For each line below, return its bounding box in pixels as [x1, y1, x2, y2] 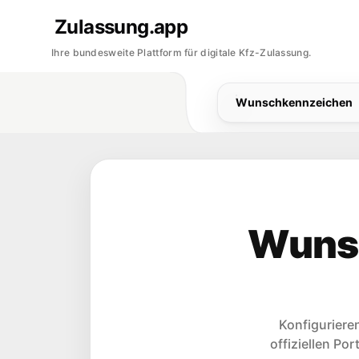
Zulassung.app [54, 15, 188, 38]
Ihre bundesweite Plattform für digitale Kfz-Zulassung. [51, 46, 312, 58]
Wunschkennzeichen [235, 95, 353, 109]
